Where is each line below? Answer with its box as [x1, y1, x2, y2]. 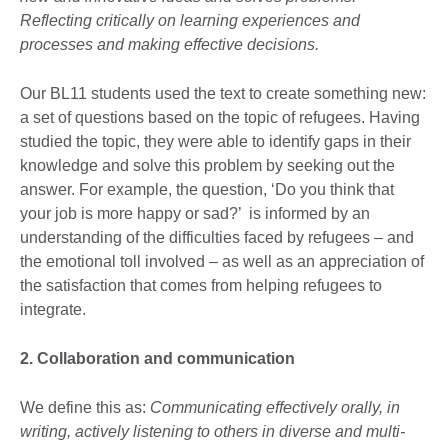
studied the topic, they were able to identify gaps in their [20, 133, 411, 151]
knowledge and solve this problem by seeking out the [20, 157, 395, 175]
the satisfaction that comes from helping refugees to [20, 277, 382, 295]
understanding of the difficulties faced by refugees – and [20, 229, 414, 247]
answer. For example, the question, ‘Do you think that [20, 181, 394, 199]
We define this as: [20, 399, 150, 417]
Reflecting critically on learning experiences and [20, 12, 360, 30]
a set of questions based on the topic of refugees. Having [20, 109, 420, 127]
